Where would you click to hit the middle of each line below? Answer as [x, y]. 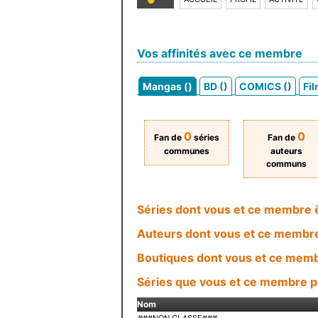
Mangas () [168, 86]
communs [286, 164]
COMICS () [265, 86]
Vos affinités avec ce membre [220, 53]
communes [187, 151]
